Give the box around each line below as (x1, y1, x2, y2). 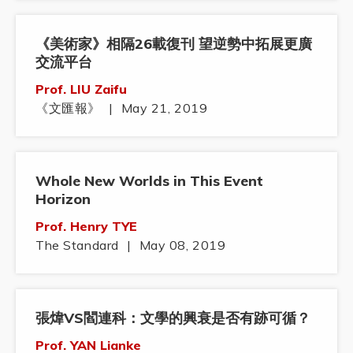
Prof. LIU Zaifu (35, 81, 127, 98)
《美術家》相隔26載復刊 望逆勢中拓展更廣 (35, 35, 312, 54)
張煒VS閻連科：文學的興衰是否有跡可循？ (35, 309, 310, 328)
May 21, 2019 (121, 100, 208, 117)
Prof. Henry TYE (35, 218, 137, 235)
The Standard (35, 237, 119, 254)
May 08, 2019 (139, 237, 226, 254)
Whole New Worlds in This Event (35, 172, 263, 191)
